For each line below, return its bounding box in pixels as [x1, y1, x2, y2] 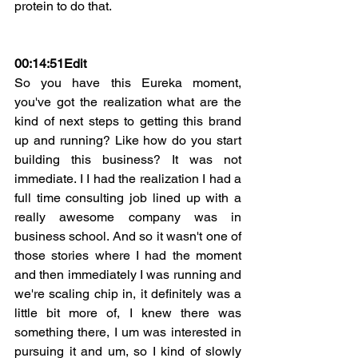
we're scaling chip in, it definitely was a [14, 285, 241, 301]
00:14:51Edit [14, 55, 86, 71]
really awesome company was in [14, 209, 241, 225]
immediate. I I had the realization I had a [14, 170, 241, 186]
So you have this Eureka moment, [14, 74, 241, 90]
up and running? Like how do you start [14, 132, 241, 148]
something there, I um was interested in [14, 324, 241, 340]
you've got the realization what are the [14, 93, 241, 109]
